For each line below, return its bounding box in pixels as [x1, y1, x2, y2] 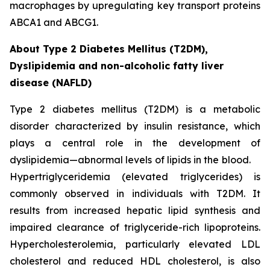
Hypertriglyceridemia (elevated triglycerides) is [10, 171, 260, 183]
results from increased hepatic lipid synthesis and [10, 204, 260, 216]
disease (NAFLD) [10, 77, 92, 89]
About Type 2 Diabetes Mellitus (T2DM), [10, 43, 208, 55]
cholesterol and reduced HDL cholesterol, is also [10, 255, 260, 267]
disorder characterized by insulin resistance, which [10, 120, 260, 132]
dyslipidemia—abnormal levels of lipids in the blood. [10, 154, 260, 166]
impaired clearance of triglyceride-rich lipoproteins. [10, 221, 260, 233]
